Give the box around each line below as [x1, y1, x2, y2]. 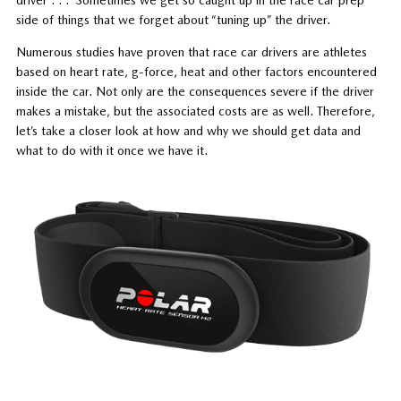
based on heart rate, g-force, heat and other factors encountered [15, 64, 377, 79]
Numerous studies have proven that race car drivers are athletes [15, 44, 367, 59]
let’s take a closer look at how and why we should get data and [15, 123, 361, 138]
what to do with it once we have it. [15, 142, 208, 158]
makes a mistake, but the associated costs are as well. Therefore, [15, 103, 375, 118]
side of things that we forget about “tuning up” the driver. [15, 12, 330, 27]
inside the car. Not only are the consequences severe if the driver [15, 83, 374, 98]
